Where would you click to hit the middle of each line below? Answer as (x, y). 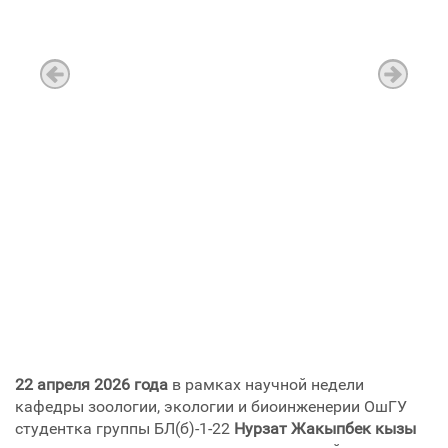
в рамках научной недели (266, 385)
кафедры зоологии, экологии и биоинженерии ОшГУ (211, 407)
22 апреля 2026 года (91, 385)
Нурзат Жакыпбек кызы (325, 429)
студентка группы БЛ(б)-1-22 (124, 429)
